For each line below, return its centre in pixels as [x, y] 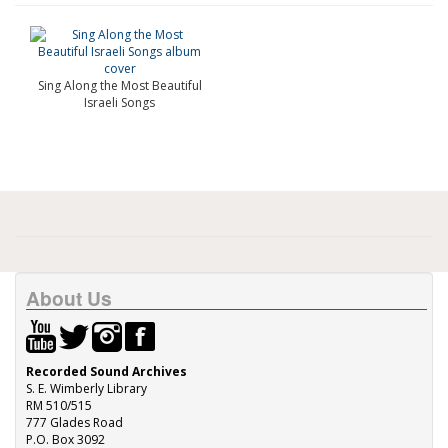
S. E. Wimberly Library [86, 388]
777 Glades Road [74, 422]
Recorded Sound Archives [106, 371]
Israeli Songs [119, 102]
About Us [69, 298]
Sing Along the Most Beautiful [119, 85]
